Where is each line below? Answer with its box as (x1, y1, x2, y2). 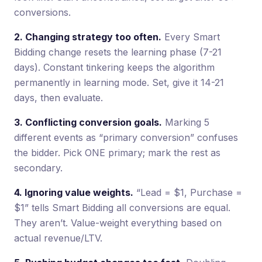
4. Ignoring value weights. (14, 186, 133, 198)
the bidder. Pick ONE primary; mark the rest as (14, 146, 220, 158)
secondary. (14, 161, 63, 174)
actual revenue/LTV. (14, 232, 102, 244)
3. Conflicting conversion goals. (14, 116, 162, 128)
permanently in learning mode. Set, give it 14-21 (14, 76, 224, 88)
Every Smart (161, 30, 220, 43)
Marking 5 (162, 116, 209, 128)
